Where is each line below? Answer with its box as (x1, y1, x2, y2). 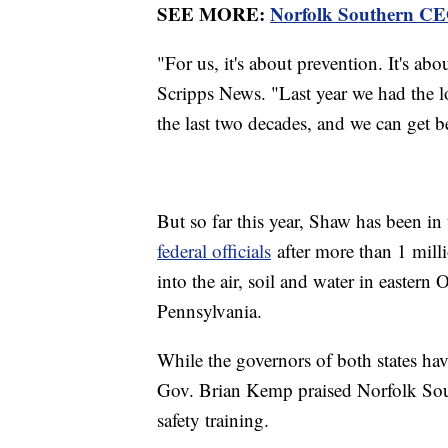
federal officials (157, 238, 271, 264)
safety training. (157, 407, 269, 433)
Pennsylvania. (157, 298, 262, 324)
